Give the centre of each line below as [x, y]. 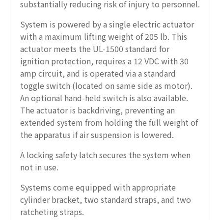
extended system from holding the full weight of [109, 122]
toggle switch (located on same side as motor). [106, 85]
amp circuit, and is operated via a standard [98, 73]
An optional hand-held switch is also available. [104, 97]
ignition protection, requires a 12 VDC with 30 [104, 61]
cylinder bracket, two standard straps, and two [106, 199]
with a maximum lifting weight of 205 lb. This [104, 36]
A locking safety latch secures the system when [105, 154]
